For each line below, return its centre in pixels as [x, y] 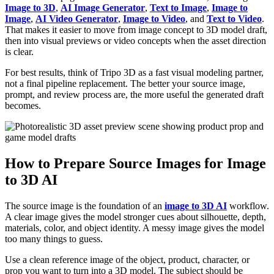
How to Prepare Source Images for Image [135, 163]
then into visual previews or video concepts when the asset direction [135, 40]
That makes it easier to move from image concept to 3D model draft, [136, 29]
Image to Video [154, 18]
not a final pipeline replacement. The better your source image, [125, 83]
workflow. [248, 206]
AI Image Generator [103, 7]
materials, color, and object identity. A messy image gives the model [135, 228]
